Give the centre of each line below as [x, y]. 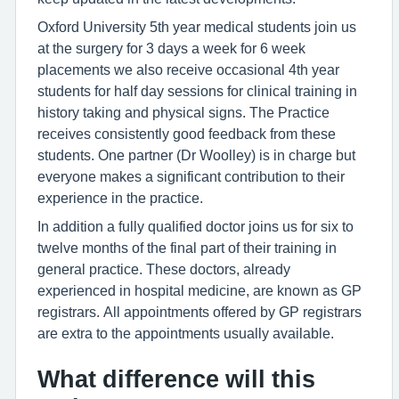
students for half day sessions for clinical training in [197, 90]
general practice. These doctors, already [164, 269]
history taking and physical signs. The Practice [183, 112]
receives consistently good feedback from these [187, 133]
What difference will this [176, 379]
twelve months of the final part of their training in [187, 247]
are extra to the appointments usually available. [186, 333]
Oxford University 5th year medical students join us [197, 26]
